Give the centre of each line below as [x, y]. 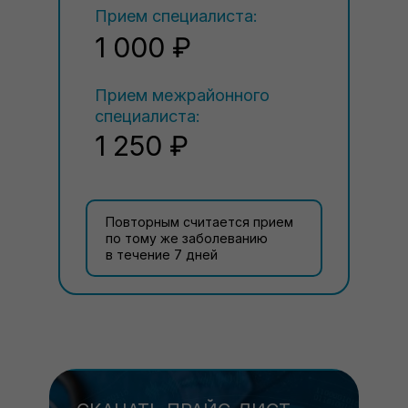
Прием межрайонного [182, 95]
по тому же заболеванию [187, 238]
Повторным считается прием [199, 222]
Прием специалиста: [176, 16]
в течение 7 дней [162, 255]
